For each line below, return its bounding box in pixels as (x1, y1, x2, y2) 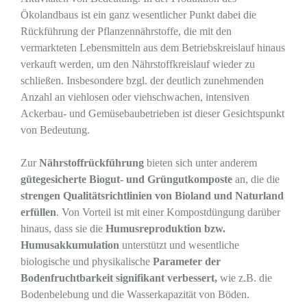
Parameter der (153, 256, 221, 267)
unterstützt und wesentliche (119, 239, 239, 251)
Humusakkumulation (21, 239, 119, 251)
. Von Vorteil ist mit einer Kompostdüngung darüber (56, 206, 280, 218)
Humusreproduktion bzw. (106, 223, 225, 234)
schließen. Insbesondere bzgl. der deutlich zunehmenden (21, 75, 264, 86)
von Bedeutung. (21, 124, 90, 136)
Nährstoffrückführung (39, 157, 147, 169)
